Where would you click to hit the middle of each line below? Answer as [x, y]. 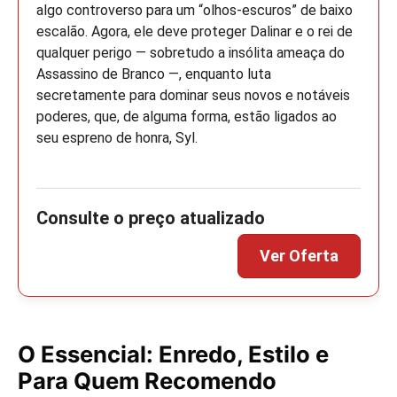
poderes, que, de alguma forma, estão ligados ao [187, 117]
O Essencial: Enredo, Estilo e [173, 354]
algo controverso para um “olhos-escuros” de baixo [195, 11]
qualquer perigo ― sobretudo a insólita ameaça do [191, 53]
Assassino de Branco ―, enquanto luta [154, 74]
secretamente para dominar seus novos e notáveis [193, 96]
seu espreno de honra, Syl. [117, 138]
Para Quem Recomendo [147, 381]
